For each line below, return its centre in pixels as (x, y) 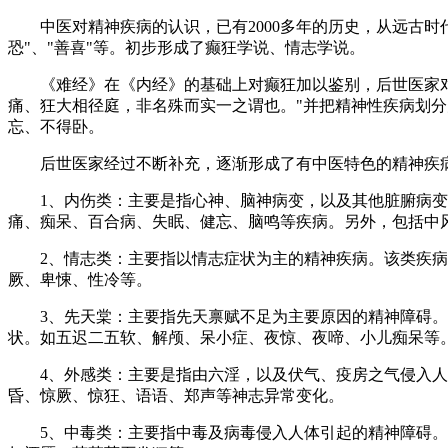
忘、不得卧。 (56, 126)
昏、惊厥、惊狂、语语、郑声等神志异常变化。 (176, 395)
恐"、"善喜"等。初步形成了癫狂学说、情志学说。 (186, 47)
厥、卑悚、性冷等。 (80, 279)
